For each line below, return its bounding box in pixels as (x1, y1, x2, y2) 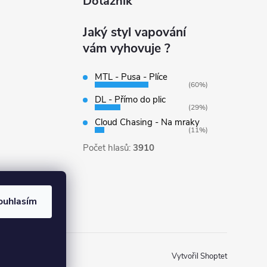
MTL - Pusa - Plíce (94, 70, 167, 83)
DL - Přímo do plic (94, 93, 166, 105)
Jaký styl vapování (82, 23, 186, 41)
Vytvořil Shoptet (171, 251, 227, 262)
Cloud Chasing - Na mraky (94, 116, 200, 128)
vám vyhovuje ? (82, 39, 170, 57)
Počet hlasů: (82, 141, 133, 154)
